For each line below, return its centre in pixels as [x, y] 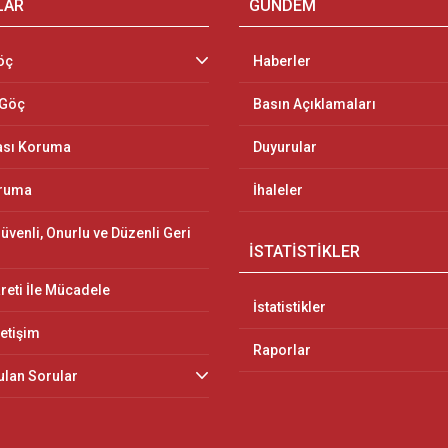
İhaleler [278, 190]
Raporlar [282, 350]
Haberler [282, 61]
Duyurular [285, 147]
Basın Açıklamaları [314, 104]
